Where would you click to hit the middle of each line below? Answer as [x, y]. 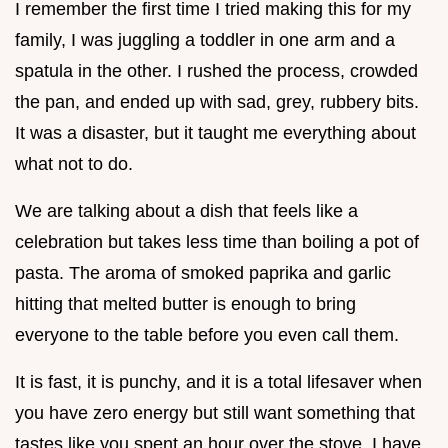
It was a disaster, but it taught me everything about [215, 132]
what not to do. [74, 163]
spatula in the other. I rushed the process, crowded [216, 70]
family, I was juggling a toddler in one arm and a [205, 39]
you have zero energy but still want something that [215, 412]
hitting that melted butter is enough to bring [185, 303]
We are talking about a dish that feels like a [186, 210]
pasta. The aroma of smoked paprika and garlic [203, 272]
